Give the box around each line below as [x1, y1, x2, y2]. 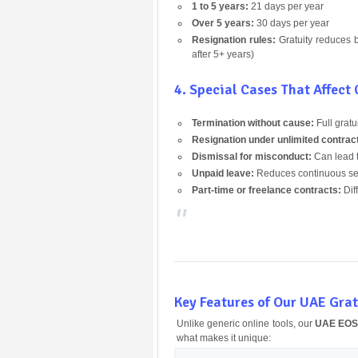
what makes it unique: [177, 332, 271, 344]
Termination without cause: [191, 117, 314, 129]
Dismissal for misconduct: [191, 150, 312, 162]
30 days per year [253, 17, 329, 29]
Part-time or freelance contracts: [191, 184, 341, 196]
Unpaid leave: [191, 167, 254, 179]
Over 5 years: [191, 17, 254, 29]
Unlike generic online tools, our [177, 317, 315, 329]
